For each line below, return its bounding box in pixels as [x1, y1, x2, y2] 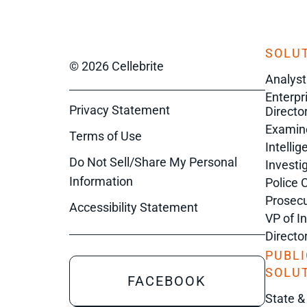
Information [69, 174, 133, 189]
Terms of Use [69, 129, 142, 144]
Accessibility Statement [69, 200, 198, 215]
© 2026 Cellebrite [69, 59, 164, 74]
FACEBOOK [127, 273, 207, 290]
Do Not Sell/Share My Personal [69, 155, 237, 170]
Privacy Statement [69, 103, 170, 118]
